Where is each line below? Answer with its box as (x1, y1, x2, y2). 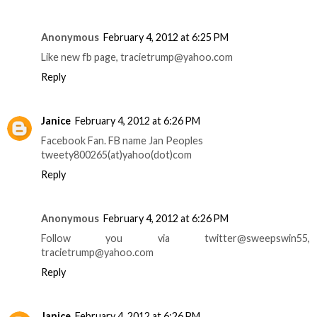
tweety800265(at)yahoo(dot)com (41, 149, 192, 161)
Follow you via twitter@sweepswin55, (41, 232, 310, 245)
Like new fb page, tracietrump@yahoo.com (41, 51, 233, 64)
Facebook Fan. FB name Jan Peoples (41, 134, 203, 147)
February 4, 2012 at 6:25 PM (103, 31, 229, 44)
